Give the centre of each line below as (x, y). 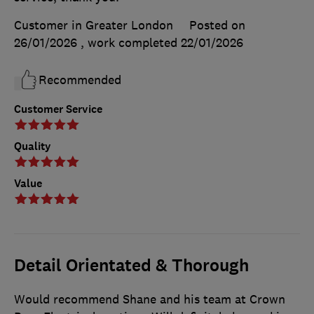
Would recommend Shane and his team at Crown (150, 299)
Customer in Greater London (94, 25)
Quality (33, 146)
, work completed (131, 42)
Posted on (217, 25)
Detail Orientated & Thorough (131, 265)
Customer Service (58, 109)
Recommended (80, 80)
